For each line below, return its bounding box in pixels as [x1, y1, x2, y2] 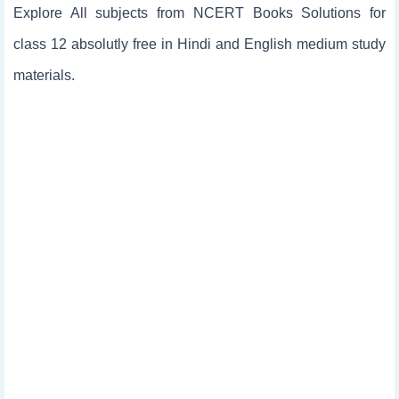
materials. [13, 68, 75, 83]
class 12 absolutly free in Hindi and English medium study [13, 37, 386, 52]
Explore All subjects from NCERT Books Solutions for [13, 5, 386, 20]
